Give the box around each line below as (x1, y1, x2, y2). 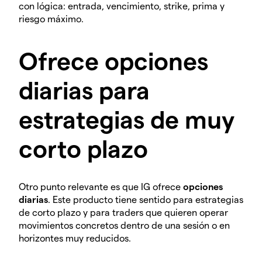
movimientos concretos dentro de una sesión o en (19, 219, 230, 230)
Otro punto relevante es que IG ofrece (19, 180, 183, 192)
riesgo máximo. (19, 12, 84, 24)
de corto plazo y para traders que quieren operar (19, 206, 228, 218)
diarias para (19, 74, 150, 104)
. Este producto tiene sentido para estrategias (48, 193, 243, 205)
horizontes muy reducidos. (19, 232, 131, 243)
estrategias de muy (19, 104, 235, 133)
